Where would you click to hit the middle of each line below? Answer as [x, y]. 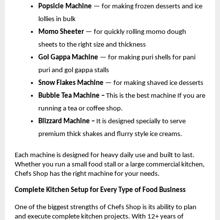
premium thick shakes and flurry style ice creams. [110, 135]
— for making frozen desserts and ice [148, 7]
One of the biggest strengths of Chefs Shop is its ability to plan [106, 207]
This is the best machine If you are [156, 96]
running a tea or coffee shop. [81, 109]
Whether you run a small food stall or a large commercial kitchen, [110, 165]
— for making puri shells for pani [148, 58]
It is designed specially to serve [141, 122]
